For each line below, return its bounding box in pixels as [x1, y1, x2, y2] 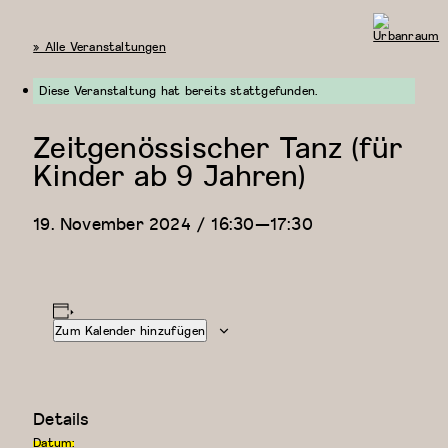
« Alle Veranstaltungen [33, 37, 166, 56]
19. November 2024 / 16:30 [33, 210, 255, 236]
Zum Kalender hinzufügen [55, 320, 206, 340]
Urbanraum [372, 39, 439, 59]
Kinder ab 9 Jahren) [33, 152, 306, 197]
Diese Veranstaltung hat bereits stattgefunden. [39, 81, 318, 101]
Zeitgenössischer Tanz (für [33, 124, 402, 169]
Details [33, 405, 90, 431]
